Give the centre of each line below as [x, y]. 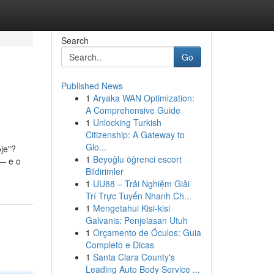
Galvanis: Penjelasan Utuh [136, 220]
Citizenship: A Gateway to [135, 135]
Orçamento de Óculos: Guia [147, 232]
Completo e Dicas [120, 245]
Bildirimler [104, 171]
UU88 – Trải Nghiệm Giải [141, 183]
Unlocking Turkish [127, 122]
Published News [92, 86]
